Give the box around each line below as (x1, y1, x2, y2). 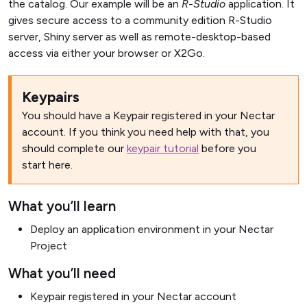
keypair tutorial (127, 142, 199, 155)
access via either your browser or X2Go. (8, 47, 205, 60)
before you (199, 142, 256, 155)
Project (30, 239, 67, 252)
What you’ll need (8, 265, 116, 282)
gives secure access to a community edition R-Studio (8, 14, 272, 27)
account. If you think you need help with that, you (22, 125, 269, 138)
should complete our (22, 142, 127, 155)
